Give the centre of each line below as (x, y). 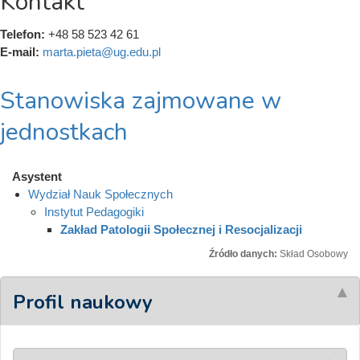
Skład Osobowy (314, 254)
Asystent (37, 176)
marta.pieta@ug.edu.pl (102, 51)
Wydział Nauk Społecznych (100, 194)
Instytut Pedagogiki (94, 211)
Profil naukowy (83, 302)
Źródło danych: (244, 254)
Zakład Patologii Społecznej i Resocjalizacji (181, 229)
